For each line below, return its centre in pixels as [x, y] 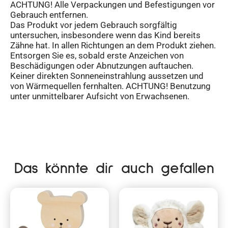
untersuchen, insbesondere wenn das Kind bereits [105, 35]
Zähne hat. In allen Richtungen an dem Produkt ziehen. [113, 46]
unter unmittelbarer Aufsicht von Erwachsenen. [100, 96]
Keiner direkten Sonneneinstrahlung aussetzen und [107, 76]
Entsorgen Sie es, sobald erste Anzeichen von [97, 56]
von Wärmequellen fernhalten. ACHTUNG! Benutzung [110, 86]
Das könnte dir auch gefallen [114, 169]
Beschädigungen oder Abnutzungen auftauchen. [102, 66]
